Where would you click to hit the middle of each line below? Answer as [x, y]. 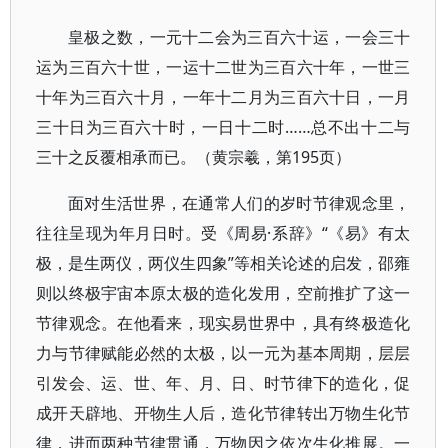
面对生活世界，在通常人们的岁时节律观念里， [239, 203]
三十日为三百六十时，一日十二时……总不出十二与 [223, 127]
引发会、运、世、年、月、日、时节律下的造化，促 [223, 383]
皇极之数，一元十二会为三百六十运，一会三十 [239, 37]
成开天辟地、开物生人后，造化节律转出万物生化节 [223, 413]
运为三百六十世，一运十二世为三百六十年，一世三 [223, 67]
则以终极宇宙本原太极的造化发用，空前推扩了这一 [223, 293]
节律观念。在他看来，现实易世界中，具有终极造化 [223, 323]
